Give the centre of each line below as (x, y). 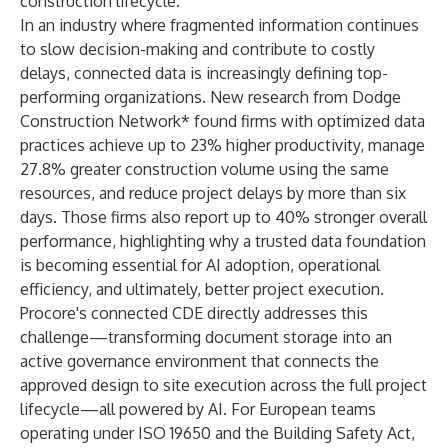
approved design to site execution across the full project (223, 385)
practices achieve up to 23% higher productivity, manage (222, 145)
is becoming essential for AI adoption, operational (200, 265)
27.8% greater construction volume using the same (204, 169)
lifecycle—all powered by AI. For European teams (198, 409)
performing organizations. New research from (186, 97)
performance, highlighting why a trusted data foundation (223, 241)
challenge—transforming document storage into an (206, 337)
